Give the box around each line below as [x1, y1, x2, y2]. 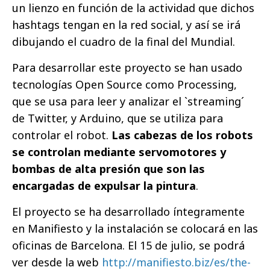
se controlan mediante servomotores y [12, 144, 226, 159]
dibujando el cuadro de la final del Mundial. [12, 34, 235, 49]
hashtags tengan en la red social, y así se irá [12, 17, 240, 32]
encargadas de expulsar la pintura [12, 178, 196, 193]
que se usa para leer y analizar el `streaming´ [12, 93, 244, 108]
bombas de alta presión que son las [12, 161, 205, 176]
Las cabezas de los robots [111, 127, 253, 142]
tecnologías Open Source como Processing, [12, 77, 237, 92]
